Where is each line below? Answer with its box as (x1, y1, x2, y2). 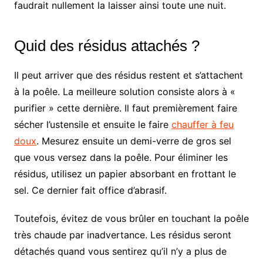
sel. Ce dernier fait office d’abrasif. (14, 184, 167, 196)
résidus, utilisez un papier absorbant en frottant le (14, 167, 236, 180)
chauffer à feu (171, 118, 234, 130)
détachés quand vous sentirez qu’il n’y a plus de (14, 245, 227, 257)
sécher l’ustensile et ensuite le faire (14, 118, 171, 130)
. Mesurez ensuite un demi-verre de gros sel (36, 134, 231, 147)
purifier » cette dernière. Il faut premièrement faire (14, 102, 237, 114)
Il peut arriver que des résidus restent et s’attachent (14, 69, 243, 81)
